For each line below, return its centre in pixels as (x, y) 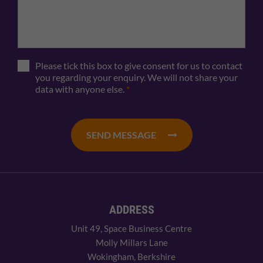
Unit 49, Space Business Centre (131, 228)
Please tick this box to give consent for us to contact (139, 65)
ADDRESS (131, 209)
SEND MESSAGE (121, 134)
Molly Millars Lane (131, 242)
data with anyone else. (81, 89)
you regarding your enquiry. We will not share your (136, 77)
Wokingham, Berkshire (131, 256)
